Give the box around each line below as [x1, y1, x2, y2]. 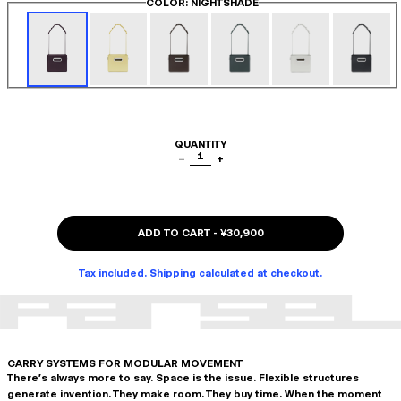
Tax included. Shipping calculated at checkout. [79, 267, 322, 279]
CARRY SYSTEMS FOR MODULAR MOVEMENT [7, 357, 243, 371]
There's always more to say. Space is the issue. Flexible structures [7, 371, 359, 385]
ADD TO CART [137, 226, 210, 239]
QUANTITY [175, 138, 226, 150]
